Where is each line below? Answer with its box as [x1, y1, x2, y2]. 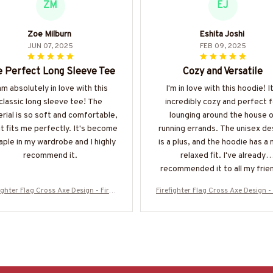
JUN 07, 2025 [27, 41, 73, 51]
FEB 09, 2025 [199, 41, 246, 51]
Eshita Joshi [199, 29, 244, 40]
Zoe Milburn [27, 29, 71, 40]
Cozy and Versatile [183, 65, 263, 78]
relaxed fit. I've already [180, 150, 266, 161]
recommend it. [23, 150, 77, 161]
